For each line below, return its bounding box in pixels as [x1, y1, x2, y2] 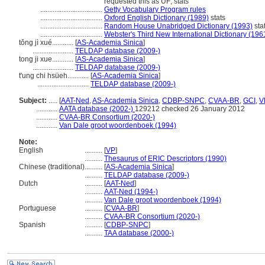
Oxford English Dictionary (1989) [104, 14, 209, 22]
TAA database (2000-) [104, 229, 174, 237]
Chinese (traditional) [19, 163, 85, 171]
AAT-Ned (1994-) [104, 188, 158, 196]
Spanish [19, 221, 46, 229]
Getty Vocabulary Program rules [104, 5, 206, 14]
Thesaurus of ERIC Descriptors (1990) [104, 154, 227, 163]
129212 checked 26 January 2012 [135, 105, 245, 113]
